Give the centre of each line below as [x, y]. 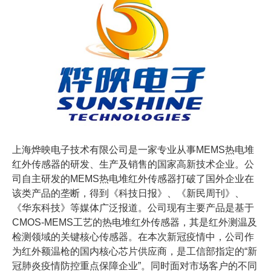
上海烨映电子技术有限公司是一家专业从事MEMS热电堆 [133, 149]
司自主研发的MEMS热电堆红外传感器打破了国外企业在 [133, 178]
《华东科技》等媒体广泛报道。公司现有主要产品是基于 [133, 207]
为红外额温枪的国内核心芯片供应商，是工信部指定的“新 [135, 251]
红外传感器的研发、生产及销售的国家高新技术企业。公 [133, 164]
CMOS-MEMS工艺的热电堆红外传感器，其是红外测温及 [135, 222]
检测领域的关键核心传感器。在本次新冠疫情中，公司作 [133, 237]
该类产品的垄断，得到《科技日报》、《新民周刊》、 [128, 193]
